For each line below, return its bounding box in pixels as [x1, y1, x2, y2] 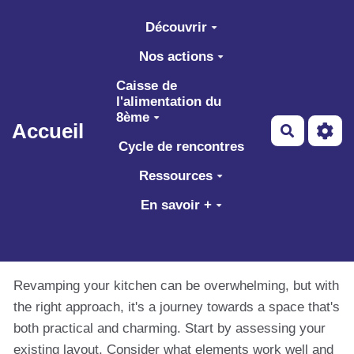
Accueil [12, 119, 85, 142]
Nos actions [138, 48, 213, 64]
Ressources [139, 168, 213, 183]
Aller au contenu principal [19, 11, 182, 26]
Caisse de [116, 77, 178, 93]
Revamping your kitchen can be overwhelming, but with [13, 278, 339, 293]
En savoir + [140, 197, 212, 213]
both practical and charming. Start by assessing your [13, 321, 326, 336]
